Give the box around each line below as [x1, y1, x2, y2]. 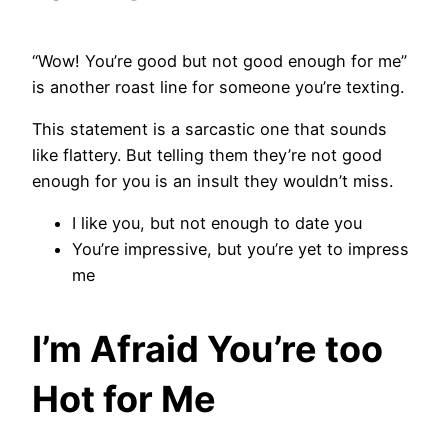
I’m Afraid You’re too [32, 327, 383, 372]
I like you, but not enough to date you [72, 213, 362, 234]
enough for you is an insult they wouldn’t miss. [32, 170, 398, 191]
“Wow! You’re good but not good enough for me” [32, 50, 407, 71]
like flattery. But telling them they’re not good [32, 144, 382, 165]
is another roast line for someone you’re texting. [32, 76, 404, 97]
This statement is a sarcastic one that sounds [32, 118, 387, 139]
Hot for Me [32, 377, 216, 422]
